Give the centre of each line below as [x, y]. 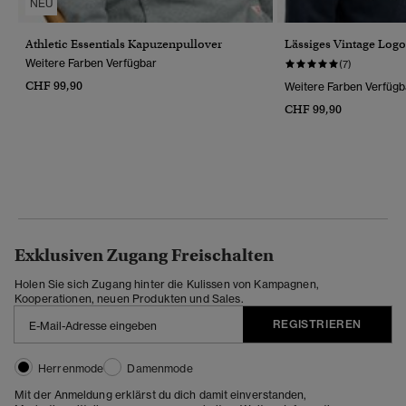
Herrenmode [71, 368]
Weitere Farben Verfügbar [91, 63]
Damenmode [160, 368]
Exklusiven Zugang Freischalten [144, 255]
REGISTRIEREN [317, 324]
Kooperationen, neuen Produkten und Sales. [129, 298]
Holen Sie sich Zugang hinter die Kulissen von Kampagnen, [167, 284]
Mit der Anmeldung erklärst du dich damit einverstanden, [161, 394]
